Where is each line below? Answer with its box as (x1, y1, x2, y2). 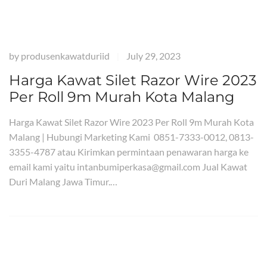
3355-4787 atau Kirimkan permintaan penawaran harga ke (9, 146, 249, 157)
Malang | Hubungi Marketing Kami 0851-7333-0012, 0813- (9, 131, 254, 142)
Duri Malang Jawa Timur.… (9, 176, 117, 187)
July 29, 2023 (126, 50, 181, 61)
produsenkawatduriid (21, 50, 110, 61)
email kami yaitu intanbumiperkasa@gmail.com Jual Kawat (9, 161, 247, 172)
